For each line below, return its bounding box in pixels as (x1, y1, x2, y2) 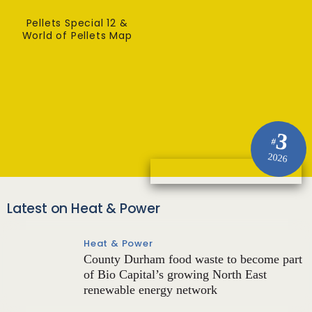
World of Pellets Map (22, 29, 132, 42)
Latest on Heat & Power (7, 199, 160, 218)
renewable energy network (84, 283, 217, 297)
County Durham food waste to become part (84, 252, 302, 266)
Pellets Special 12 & (26, 16, 128, 30)
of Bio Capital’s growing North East (84, 267, 267, 281)
